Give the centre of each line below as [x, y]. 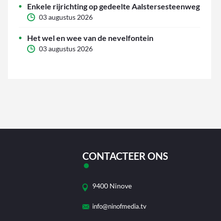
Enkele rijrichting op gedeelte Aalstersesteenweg [113, 6]
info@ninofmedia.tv [120, 206]
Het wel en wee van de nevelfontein [90, 38]
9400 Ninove [112, 186]
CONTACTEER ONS [126, 156]
